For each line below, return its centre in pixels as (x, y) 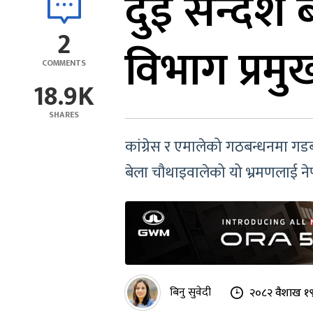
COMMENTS (64, 63)
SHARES (64, 115)
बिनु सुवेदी (190, 293)
